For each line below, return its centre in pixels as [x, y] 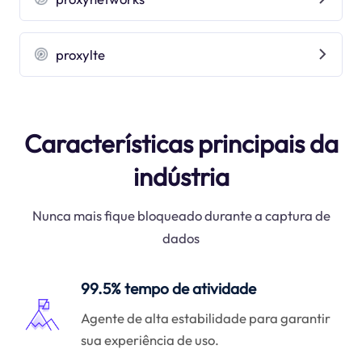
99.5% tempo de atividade [169, 289]
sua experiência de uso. [150, 339]
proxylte [81, 54]
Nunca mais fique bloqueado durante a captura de [181, 216]
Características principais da [181, 143]
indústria [181, 177]
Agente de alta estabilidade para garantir [206, 318]
